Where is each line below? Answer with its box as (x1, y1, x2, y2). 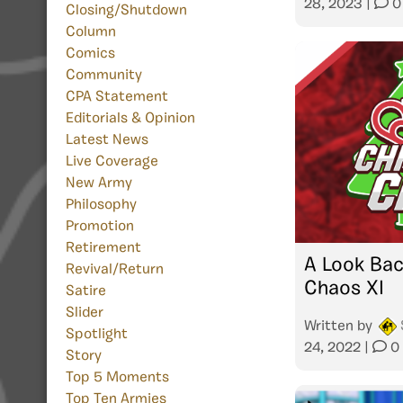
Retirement (66, 241, 141, 256)
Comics (66, 47, 115, 62)
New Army (66, 176, 132, 192)
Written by (304, 318, 376, 334)
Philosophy (66, 198, 137, 213)
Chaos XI (304, 278, 384, 300)
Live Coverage (66, 155, 158, 170)
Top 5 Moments (66, 371, 169, 386)
